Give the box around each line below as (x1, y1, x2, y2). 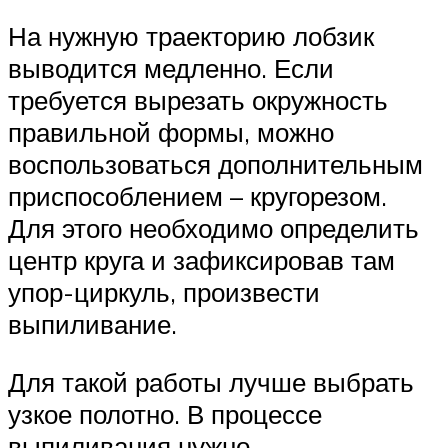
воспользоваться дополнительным (8, 148, 423, 181)
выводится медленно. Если (8, 52, 334, 85)
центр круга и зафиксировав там (8, 244, 395, 277)
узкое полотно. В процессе (8, 397, 322, 430)
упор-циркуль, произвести (8, 276, 320, 309)
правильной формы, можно (8, 116, 334, 149)
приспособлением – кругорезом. (8, 180, 387, 213)
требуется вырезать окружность (8, 84, 388, 117)
